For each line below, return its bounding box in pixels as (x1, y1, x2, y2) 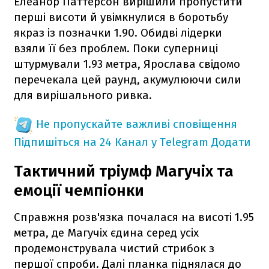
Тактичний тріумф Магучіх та (14, 162, 234, 181)
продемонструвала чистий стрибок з (14, 241, 214, 255)
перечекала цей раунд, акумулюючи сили (14, 72, 241, 86)
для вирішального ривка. (14, 88, 152, 102)
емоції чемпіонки (14, 181, 144, 200)
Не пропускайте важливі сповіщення (36, 116, 237, 131)
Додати (211, 134, 251, 149)
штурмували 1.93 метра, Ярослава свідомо (14, 56, 240, 71)
